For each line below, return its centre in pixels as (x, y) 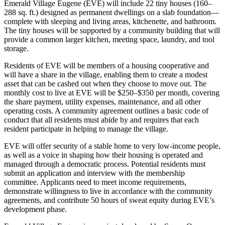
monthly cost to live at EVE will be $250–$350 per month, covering (112, 92)
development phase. (35, 209)
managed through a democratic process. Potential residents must (105, 164)
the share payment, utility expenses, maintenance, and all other (102, 101)
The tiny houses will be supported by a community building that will (112, 30)
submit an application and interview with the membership (94, 173)
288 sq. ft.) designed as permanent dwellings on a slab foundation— (111, 12)
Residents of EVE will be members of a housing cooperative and (106, 65)
